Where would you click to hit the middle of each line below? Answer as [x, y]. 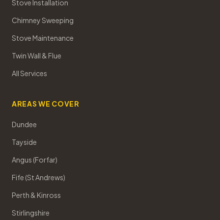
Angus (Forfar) [35, 160]
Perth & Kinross [36, 195]
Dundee [24, 124]
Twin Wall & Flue [37, 55]
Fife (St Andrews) [39, 177]
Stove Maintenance [43, 38]
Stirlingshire [31, 213]
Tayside [24, 142]
